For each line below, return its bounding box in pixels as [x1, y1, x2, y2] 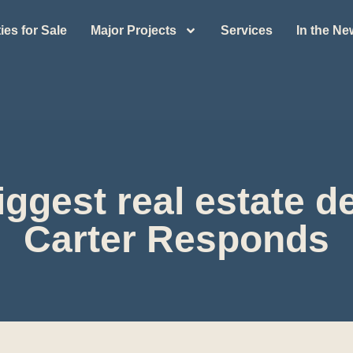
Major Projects [91, 24, 177, 37]
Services [221, 24, 273, 37]
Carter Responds [24, 218, 329, 261]
